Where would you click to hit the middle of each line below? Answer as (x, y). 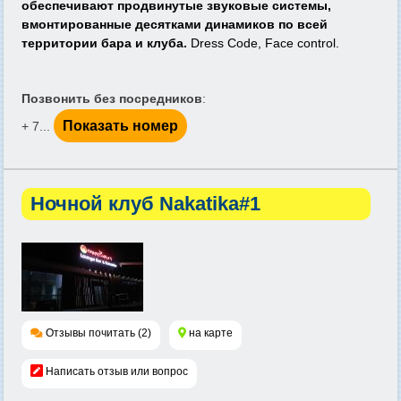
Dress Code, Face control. (263, 43)
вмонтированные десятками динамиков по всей (175, 24)
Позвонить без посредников (112, 98)
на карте (211, 333)
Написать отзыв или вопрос (117, 371)
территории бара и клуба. (104, 43)
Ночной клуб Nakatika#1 (145, 204)
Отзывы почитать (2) (98, 333)
